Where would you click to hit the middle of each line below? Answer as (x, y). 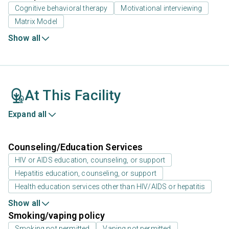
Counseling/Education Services (76, 147)
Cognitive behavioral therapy (61, 8)
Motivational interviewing (162, 8)
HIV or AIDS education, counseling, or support (90, 160)
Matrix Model (36, 22)
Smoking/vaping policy (57, 216)
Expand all (28, 114)
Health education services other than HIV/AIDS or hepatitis (110, 187)
